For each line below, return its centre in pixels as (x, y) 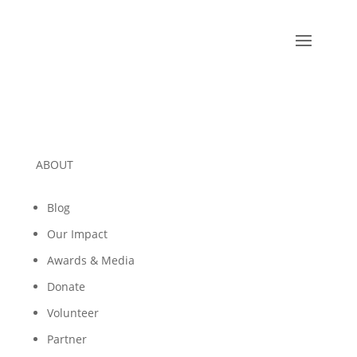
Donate (66, 286)
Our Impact (77, 234)
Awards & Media (90, 260)
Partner (67, 339)
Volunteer (73, 313)
